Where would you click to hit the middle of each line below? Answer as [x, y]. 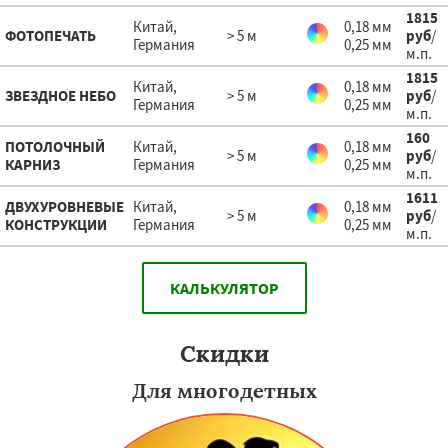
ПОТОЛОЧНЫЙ [55, 146]
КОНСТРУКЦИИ [56, 224]
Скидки [224, 353]
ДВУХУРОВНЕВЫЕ [64, 206]
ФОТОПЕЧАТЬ [50, 35]
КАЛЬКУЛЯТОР [224, 288]
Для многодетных [224, 390]
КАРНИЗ [32, 164]
